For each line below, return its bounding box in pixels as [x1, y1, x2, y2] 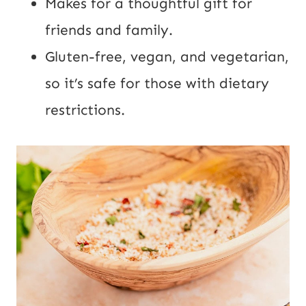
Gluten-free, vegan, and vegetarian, [45, 47, 289, 66]
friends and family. [45, 20, 173, 39]
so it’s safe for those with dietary [45, 74, 269, 92]
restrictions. [45, 100, 125, 119]
